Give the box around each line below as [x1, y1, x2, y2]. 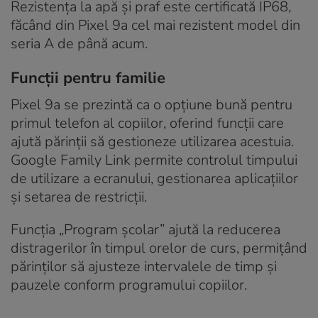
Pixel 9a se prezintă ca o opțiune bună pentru [11, 94, 292, 114]
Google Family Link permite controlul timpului [11, 150, 297, 170]
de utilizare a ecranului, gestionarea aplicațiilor [11, 168, 298, 188]
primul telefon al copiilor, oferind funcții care [11, 113, 284, 133]
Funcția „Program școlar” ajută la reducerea [11, 219, 280, 239]
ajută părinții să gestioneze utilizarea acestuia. [11, 131, 294, 151]
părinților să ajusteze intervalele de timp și [11, 256, 277, 276]
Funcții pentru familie [11, 67, 165, 89]
